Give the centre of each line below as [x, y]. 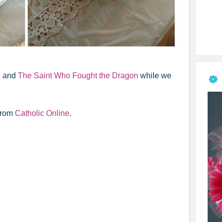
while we [155, 75]
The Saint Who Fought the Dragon [78, 75]
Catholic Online [41, 113]
